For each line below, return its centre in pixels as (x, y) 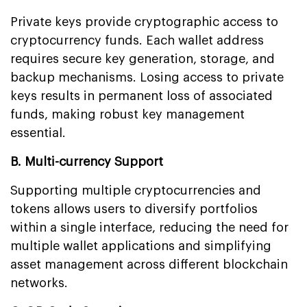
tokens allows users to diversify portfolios (134, 209)
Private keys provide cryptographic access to (144, 22)
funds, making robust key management (127, 114)
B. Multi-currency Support (87, 161)
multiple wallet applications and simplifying (141, 246)
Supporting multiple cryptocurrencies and (136, 190)
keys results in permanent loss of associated (142, 96)
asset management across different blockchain (149, 264)
